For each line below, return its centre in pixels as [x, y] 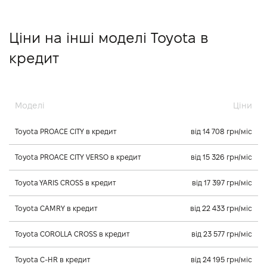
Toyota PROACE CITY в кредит [66, 132]
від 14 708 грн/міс [221, 132]
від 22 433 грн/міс [221, 209]
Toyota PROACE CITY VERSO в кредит [78, 157]
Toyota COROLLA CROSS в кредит [72, 234]
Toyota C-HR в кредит [53, 260]
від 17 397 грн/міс [222, 183]
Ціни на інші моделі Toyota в [108, 38]
